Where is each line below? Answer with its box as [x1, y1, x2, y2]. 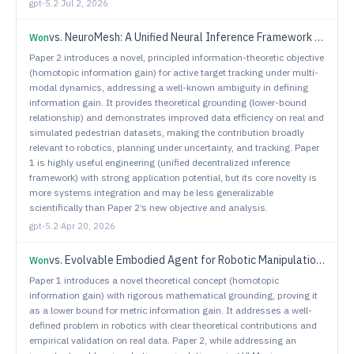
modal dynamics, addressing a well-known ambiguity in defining [29, 81, 308, 93]
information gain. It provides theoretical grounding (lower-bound [29, 96, 307, 108]
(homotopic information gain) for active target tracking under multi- [29, 66, 318, 78]
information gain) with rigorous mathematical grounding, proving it [29, 289, 318, 301]
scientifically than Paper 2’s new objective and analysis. [29, 201, 268, 213]
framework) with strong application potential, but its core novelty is [29, 171, 317, 183]
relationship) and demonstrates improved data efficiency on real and [29, 111, 324, 123]
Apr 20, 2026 [61, 220, 115, 232]
